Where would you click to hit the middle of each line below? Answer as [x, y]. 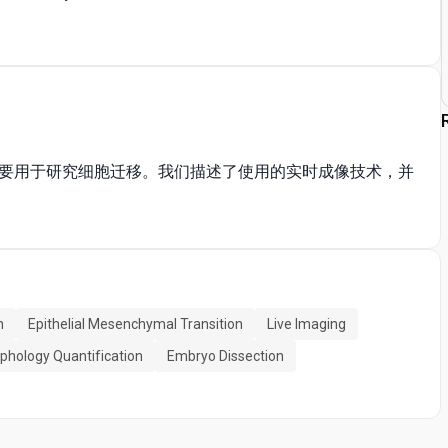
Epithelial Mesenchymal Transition [135, 324]
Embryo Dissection [225, 356]
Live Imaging [306, 324]
